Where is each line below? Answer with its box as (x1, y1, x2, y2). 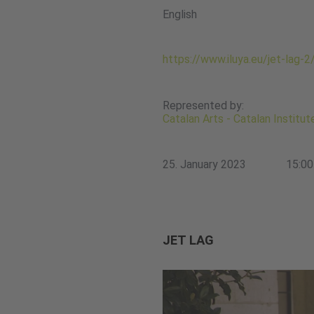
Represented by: (163, 99, 244, 112)
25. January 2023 (163, 158, 246, 171)
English (163, 8, 197, 21)
